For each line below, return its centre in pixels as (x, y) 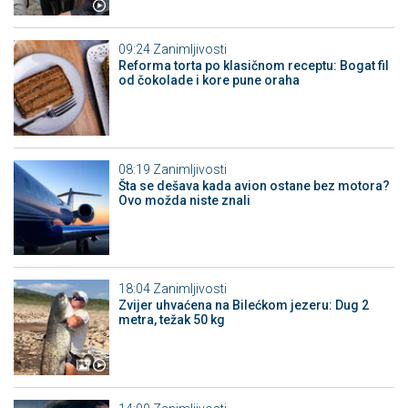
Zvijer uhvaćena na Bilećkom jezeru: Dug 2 (243, 306)
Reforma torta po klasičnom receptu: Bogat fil (253, 66)
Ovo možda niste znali (184, 200)
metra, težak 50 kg (171, 320)
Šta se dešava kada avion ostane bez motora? (254, 185)
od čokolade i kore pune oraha (209, 81)
